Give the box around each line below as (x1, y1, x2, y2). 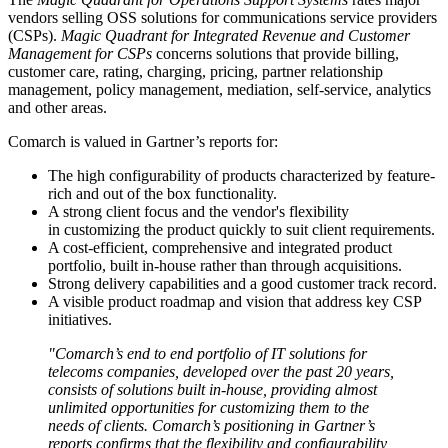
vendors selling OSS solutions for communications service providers (8, 8, 437, 26)
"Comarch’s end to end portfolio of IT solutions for (48, 344, 367, 362)
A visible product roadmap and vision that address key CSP (48, 292, 421, 310)
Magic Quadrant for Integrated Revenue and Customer (61, 26, 410, 44)
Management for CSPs (8, 44, 156, 62)
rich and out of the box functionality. (48, 184, 277, 202)
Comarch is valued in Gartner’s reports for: (8, 132, 278, 150)
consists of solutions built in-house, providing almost (48, 380, 377, 398)
